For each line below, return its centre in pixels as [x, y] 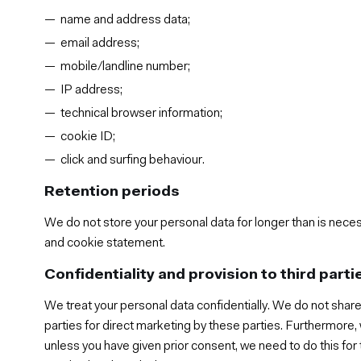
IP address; [92, 90]
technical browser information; [142, 113]
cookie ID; [88, 137]
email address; [100, 43]
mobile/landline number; [126, 66]
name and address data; [126, 20]
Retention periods [112, 192]
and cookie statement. [105, 243]
